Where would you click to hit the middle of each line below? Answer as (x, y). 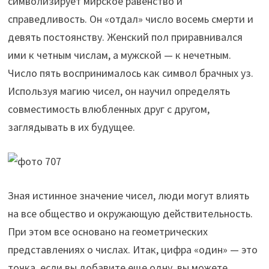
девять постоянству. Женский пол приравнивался (125, 37)
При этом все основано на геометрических (108, 231)
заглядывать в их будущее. (72, 127)
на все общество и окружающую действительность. (131, 213)
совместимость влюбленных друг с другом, (109, 109)
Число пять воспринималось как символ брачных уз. (131, 73)
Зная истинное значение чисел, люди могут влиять (129, 195)
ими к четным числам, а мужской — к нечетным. (120, 55)
